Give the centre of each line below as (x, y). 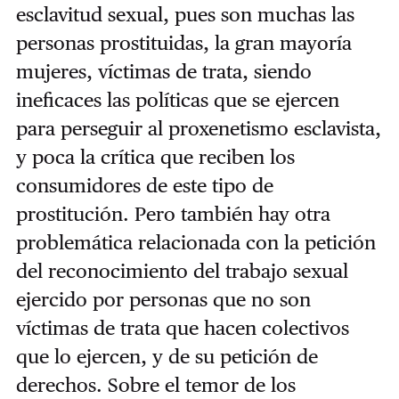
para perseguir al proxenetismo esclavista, (198, 128)
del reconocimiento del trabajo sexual (182, 270)
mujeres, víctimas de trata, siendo (163, 71)
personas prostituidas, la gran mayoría (183, 42)
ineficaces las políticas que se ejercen (177, 99)
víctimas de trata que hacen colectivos (182, 327)
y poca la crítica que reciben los (155, 156)
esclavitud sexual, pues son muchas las (185, 14)
